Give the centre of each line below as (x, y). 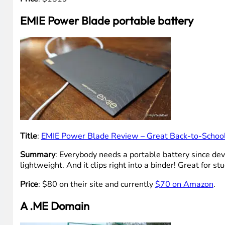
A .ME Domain (54, 206)
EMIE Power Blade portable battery (106, 21)
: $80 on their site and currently (96, 184)
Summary (37, 155)
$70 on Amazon (184, 184)
